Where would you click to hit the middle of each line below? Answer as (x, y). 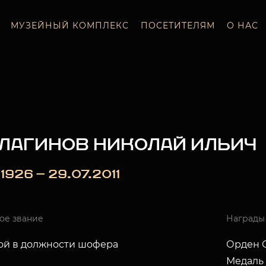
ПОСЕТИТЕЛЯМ (178, 25)
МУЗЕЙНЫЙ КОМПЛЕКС (69, 25)
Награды (245, 218)
